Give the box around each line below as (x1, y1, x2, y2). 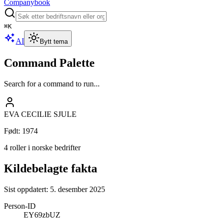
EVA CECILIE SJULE (4, 110, 77, 118)
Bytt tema (40, 38, 68, 45)
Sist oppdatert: (4, 185, 50, 193)
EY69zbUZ (24, 210, 60, 219)
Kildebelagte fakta (4, 162, 97, 175)
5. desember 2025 (50, 185, 105, 193)
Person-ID (4, 201, 36, 210)
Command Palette (4, 56, 95, 69)
